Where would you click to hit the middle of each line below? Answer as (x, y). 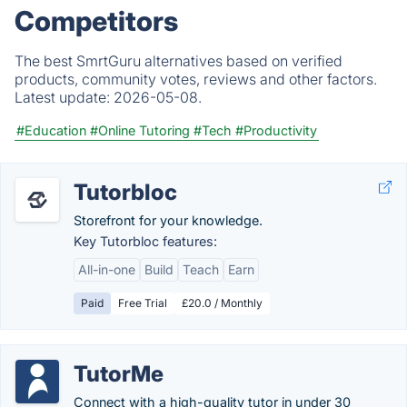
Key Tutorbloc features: (145, 241)
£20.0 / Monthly (222, 303)
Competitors (96, 21)
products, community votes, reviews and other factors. (196, 79)
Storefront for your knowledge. (168, 220)
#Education (51, 130)
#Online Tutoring (140, 130)
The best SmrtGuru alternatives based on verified (179, 61)
